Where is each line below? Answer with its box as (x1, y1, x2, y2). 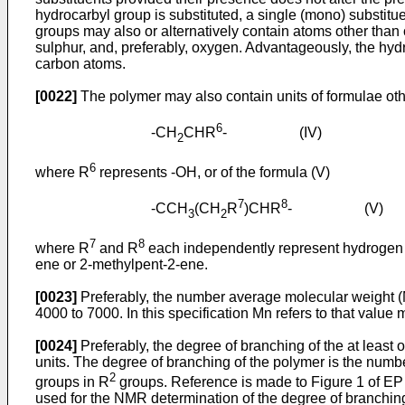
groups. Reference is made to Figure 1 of (116, 374, 383, 391)
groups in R (35, 374, 109, 391)
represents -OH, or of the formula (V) (96, 165, 330, 181)
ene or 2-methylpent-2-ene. (35, 256, 208, 272)
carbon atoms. (35, 56, 126, 72)
